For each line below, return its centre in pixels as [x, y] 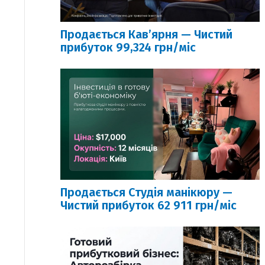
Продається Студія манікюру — [146, 193]
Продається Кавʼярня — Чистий [146, 34]
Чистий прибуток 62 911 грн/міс [148, 206]
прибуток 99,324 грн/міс [128, 47]
